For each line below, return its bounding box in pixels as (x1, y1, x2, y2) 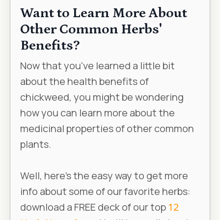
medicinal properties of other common (20, 121, 194, 135)
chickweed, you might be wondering (20, 90, 184, 104)
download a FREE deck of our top (20, 200, 168, 214)
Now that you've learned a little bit (20, 58, 175, 72)
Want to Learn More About (20, 5, 187, 21)
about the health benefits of (20, 74, 149, 88)
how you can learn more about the (20, 106, 175, 119)
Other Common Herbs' (20, 21, 162, 37)
